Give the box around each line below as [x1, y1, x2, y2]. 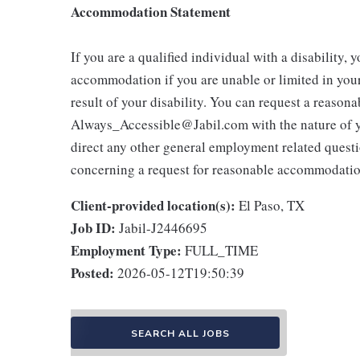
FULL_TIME [185, 241, 258, 260]
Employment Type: [71, 240, 182, 260]
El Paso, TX [239, 196, 305, 215]
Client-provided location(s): [71, 195, 235, 215]
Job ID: [71, 218, 116, 238]
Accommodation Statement [71, 2, 231, 22]
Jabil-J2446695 [119, 219, 207, 237]
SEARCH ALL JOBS [130, 327, 230, 340]
